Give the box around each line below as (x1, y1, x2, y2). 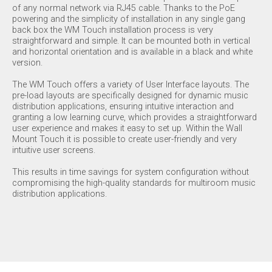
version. (12, 58, 42, 68)
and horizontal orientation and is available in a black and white (12, 47, 253, 57)
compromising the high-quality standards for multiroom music (12, 178, 256, 188)
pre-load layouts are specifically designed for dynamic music (12, 90, 248, 101)
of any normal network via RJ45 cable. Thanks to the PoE (12, 3, 235, 13)
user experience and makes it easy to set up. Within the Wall (12, 123, 242, 134)
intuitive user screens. (12, 145, 95, 155)
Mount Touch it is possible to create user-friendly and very (12, 134, 237, 144)
